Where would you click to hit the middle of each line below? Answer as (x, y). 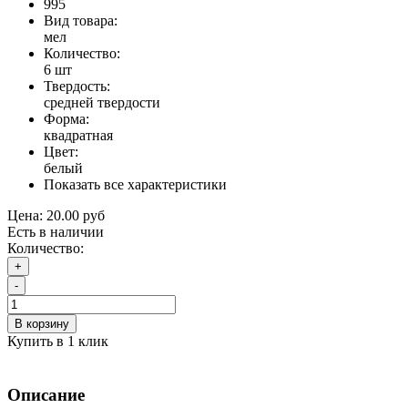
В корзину (42, 323)
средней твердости (102, 102)
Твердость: (77, 86)
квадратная (78, 135)
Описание (46, 394)
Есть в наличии (56, 231)
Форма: (66, 118)
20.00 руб (76, 215)
